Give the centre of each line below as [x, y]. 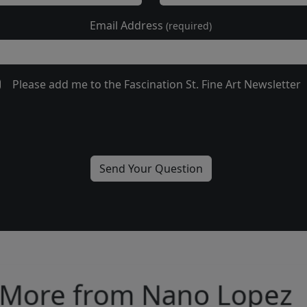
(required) [189, 25]
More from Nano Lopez [153, 283]
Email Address [128, 25]
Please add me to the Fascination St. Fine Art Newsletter [156, 84]
